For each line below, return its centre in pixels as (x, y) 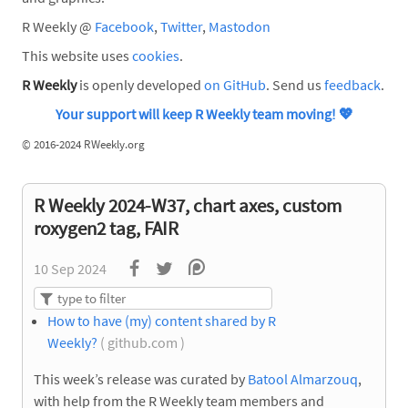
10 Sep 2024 (70, 268)
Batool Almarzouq (303, 378)
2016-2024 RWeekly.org (91, 143)
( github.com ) (143, 342)
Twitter (181, 26)
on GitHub (235, 84)
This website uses (77, 55)
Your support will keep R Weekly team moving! (197, 113)
